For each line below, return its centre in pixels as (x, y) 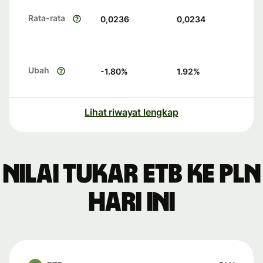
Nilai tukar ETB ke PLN (131, 175)
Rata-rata (47, 18)
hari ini (131, 203)
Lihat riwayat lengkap (131, 112)
